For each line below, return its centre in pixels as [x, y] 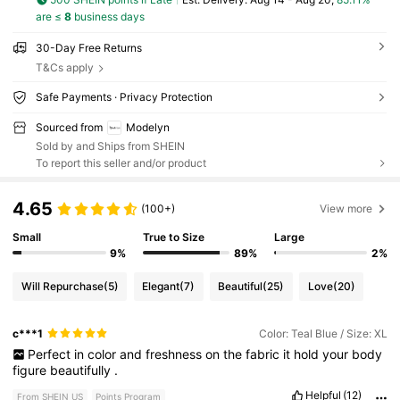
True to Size [174, 237]
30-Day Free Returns [88, 47]
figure [32, 370]
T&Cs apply [64, 67]
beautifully [83, 370]
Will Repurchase [62, 286]
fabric [264, 354]
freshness [175, 354]
